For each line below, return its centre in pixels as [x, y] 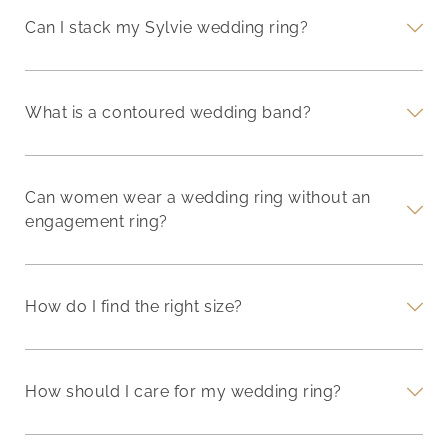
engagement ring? [96, 221]
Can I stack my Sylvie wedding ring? [167, 27]
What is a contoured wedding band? [168, 112]
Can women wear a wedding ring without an [198, 197]
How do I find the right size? [134, 306]
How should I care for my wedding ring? [183, 391]
